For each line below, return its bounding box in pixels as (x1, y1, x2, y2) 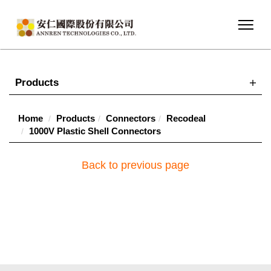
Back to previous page (82, 159, 189, 171)
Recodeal (166, 113, 206, 123)
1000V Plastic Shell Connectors (29, 126, 161, 136)
